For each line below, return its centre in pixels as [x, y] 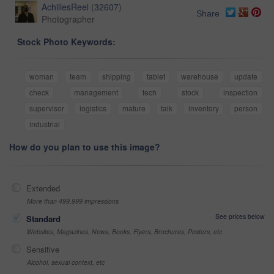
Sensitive [43, 250]
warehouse [200, 76]
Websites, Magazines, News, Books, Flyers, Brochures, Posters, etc [124, 232]
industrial [45, 124]
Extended [43, 188]
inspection [240, 92]
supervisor [47, 108]
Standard [43, 219]
